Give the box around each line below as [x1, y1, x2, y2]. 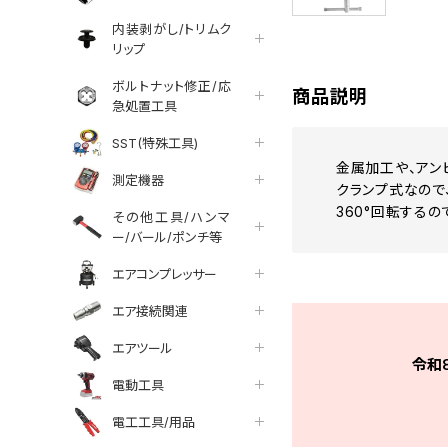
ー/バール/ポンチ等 [112, 228, 222, 245]
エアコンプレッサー [112, 265, 217, 282]
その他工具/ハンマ [112, 208, 232, 225]
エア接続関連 [112, 302, 188, 319]
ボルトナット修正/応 [112, 77, 232, 94]
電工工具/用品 [112, 413, 195, 430]
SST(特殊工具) [112, 134, 198, 151]
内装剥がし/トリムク [112, 20, 232, 37]
